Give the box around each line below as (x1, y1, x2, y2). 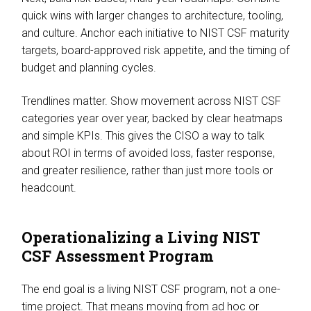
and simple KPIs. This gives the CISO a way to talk (21, 128, 264, 142)
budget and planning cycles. (21, 61, 159, 74)
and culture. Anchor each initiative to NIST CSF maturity (21, 26, 289, 40)
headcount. (21, 180, 79, 194)
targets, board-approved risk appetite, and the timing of (21, 44, 289, 57)
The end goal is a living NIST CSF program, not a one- (21, 283, 280, 296)
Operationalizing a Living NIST (21, 226, 260, 247)
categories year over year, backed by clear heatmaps (21, 111, 283, 125)
